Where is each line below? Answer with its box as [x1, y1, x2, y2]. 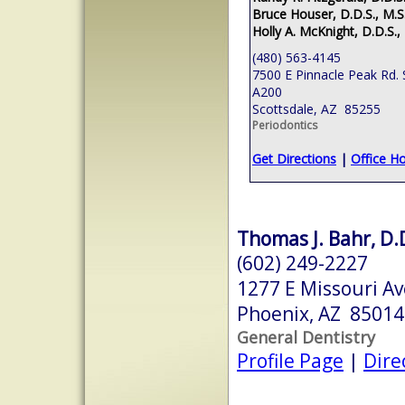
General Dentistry [237, 325, 375, 348]
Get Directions [252, 149, 336, 167]
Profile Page [237, 347, 344, 373]
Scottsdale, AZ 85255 [252, 99, 381, 118]
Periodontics [252, 117, 317, 133]
